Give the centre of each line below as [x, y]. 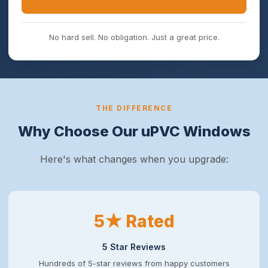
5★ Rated [134, 221]
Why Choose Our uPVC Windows [134, 131]
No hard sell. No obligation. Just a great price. [134, 37]
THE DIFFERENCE [134, 108]
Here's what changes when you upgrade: [134, 159]
